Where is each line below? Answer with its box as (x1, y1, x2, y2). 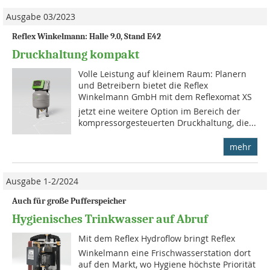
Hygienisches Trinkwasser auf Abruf (12, 212, 208, 227)
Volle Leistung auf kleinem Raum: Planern (78, 68, 247, 80)
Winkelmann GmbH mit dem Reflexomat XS (78, 91, 253, 103)
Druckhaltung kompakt (12, 48, 139, 62)
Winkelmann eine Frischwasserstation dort (78, 247, 251, 259)
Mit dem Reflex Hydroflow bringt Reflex (78, 233, 236, 245)
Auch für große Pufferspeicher (12, 196, 126, 207)
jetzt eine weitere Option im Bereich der (78, 105, 241, 118)
